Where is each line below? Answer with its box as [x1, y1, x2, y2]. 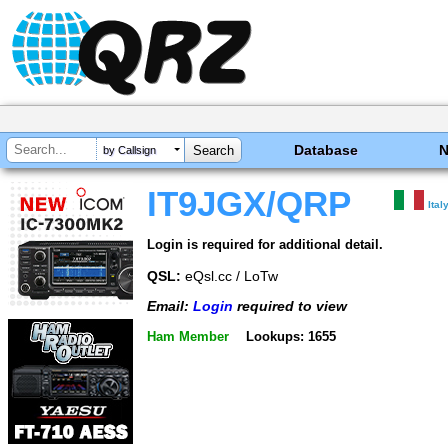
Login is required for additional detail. [147, 236, 383, 252]
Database [294, 142, 359, 158]
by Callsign [103, 144, 156, 157]
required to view [233, 298, 347, 315]
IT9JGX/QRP [147, 185, 351, 223]
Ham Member [147, 328, 229, 344]
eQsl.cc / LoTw [181, 267, 278, 284]
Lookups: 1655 [245, 328, 336, 344]
